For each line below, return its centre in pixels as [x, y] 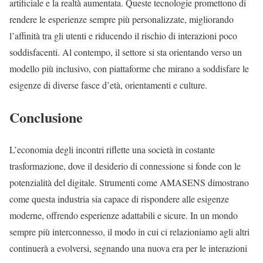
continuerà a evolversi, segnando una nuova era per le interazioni [128, 248]
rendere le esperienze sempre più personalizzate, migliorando [122, 19]
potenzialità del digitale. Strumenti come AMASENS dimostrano [129, 183]
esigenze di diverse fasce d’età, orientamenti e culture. [108, 85]
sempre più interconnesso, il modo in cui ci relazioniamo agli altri [129, 232]
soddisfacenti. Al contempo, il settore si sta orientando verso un [126, 52]
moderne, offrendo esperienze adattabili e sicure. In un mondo [124, 215]
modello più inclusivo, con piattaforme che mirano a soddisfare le [129, 69]
